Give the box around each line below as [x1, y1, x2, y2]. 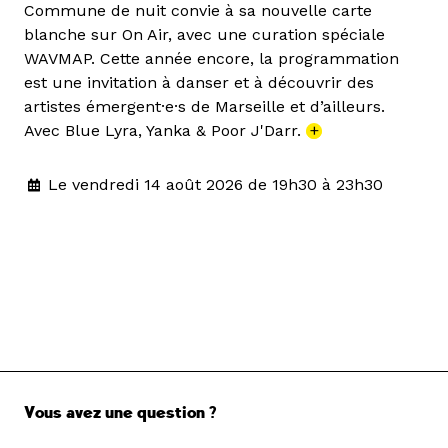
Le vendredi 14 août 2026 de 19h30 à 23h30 [48, 175, 383, 195]
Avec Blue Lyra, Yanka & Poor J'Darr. [24, 121, 306, 141]
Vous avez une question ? [24, 403, 216, 424]
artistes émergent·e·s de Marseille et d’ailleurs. [24, 97, 385, 117]
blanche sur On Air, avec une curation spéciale [24, 25, 385, 45]
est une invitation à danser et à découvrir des [24, 73, 374, 93]
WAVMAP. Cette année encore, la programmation [24, 49, 399, 69]
